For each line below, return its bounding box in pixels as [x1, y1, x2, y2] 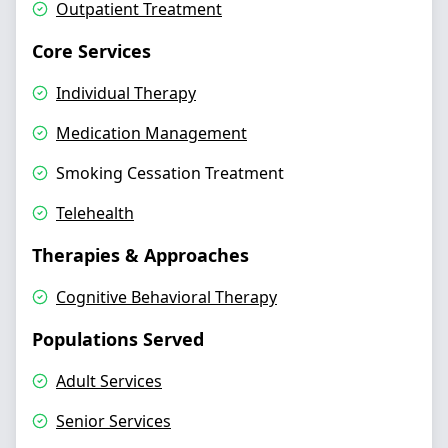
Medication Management [56, 122, 247, 144]
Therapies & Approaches [32, 243, 249, 267]
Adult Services [56, 370, 162, 392]
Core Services [32, 39, 151, 63]
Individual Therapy [56, 82, 196, 104]
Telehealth [56, 202, 134, 224]
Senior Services [56, 410, 171, 432]
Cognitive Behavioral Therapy [56, 286, 277, 308]
